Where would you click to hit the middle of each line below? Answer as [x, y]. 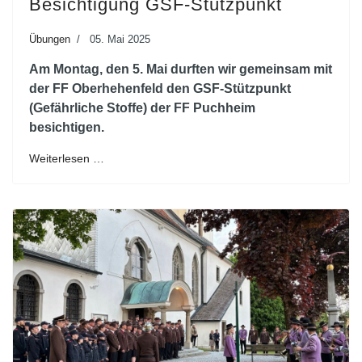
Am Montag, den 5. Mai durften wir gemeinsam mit [181, 69]
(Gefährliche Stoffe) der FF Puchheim [142, 107]
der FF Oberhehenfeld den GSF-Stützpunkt [160, 88]
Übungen [50, 39]
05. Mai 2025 [120, 39]
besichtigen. [67, 127]
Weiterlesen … [67, 158]
